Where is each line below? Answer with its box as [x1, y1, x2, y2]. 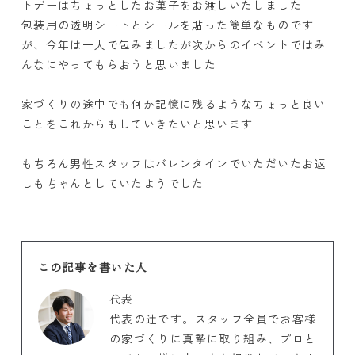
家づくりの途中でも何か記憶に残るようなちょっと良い [21, 95, 326, 112]
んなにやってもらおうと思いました [21, 55, 217, 72]
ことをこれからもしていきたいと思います [21, 115, 254, 132]
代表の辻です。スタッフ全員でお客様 [109, 310, 317, 326]
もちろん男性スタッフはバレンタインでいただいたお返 [21, 155, 326, 171]
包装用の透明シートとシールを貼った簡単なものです [21, 16, 315, 32]
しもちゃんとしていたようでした [21, 174, 204, 191]
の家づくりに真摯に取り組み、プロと [109, 330, 317, 346]
